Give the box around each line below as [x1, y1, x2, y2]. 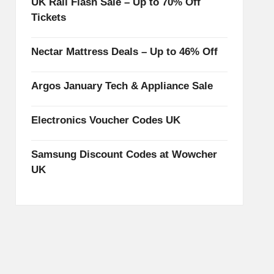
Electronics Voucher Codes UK [31, 114, 180, 126]
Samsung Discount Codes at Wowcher [31, 149, 217, 160]
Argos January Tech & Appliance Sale [31, 80, 213, 92]
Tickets [31, 12, 66, 23]
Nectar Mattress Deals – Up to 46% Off [31, 46, 218, 57]
